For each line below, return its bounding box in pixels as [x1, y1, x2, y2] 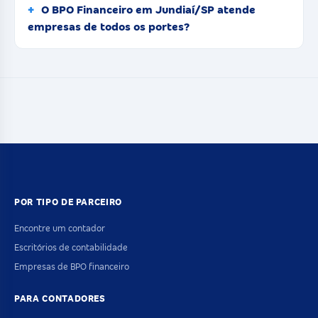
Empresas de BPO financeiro [14, 261, 129, 272]
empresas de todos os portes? [28, 21, 190, 33]
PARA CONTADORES [14, 293, 106, 304]
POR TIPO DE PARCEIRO [14, 197, 122, 207]
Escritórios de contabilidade [14, 242, 128, 253]
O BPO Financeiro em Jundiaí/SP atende [41, 4, 256, 16]
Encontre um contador [14, 223, 105, 234]
